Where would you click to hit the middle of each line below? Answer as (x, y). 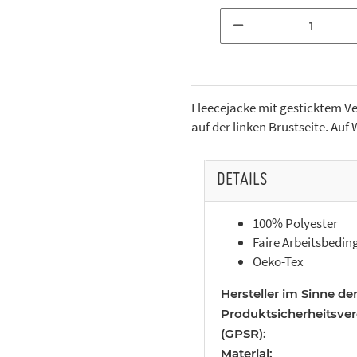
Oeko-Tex (278, 262)
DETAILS (242, 181)
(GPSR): (243, 334)
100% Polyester (295, 224)
